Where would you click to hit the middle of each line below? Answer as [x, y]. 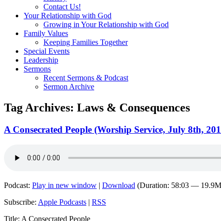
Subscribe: [21, 202]
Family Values [46, 34]
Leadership [41, 60]
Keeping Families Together [86, 42]
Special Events [47, 51]
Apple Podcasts [62, 202]
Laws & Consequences [133, 108]
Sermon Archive [69, 87]
